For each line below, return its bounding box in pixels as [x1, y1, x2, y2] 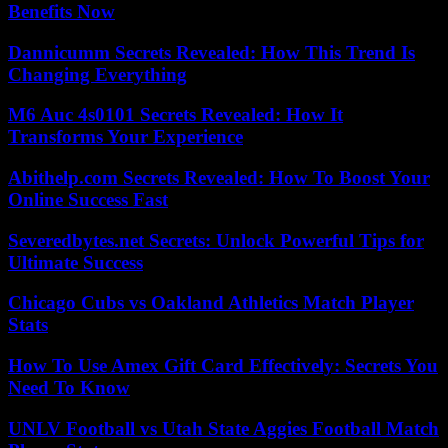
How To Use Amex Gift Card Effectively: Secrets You [8, 355, 438, 377]
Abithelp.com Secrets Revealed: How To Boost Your [8, 166, 430, 188]
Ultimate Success [8, 251, 143, 273]
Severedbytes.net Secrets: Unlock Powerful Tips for [8, 229, 424, 251]
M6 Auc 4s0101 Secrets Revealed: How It [8, 104, 343, 126]
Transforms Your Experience [8, 126, 243, 148]
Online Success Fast [8, 188, 168, 210]
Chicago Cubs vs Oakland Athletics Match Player [8, 292, 414, 314]
